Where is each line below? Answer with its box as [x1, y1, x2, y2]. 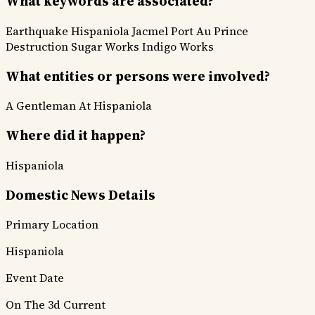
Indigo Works [142, 38, 214, 54]
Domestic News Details [6, 186, 155, 204]
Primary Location [6, 217, 98, 233]
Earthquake [6, 22, 68, 39]
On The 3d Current [6, 297, 105, 313]
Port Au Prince [171, 22, 248, 39]
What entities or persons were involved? [6, 67, 270, 85]
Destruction [6, 38, 68, 54]
